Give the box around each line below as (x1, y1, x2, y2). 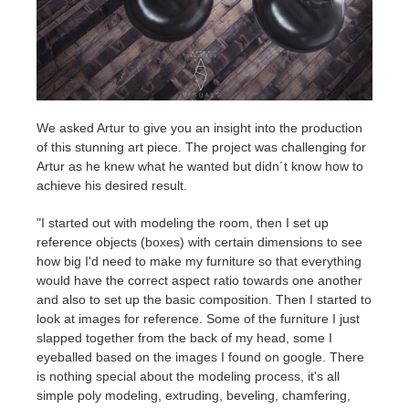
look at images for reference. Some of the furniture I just (37, 310, 360, 326)
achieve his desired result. (37, 177, 187, 193)
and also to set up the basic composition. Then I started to (37, 291, 372, 307)
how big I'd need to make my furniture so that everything (37, 253, 362, 268)
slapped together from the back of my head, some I (37, 330, 332, 345)
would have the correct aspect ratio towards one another (37, 272, 362, 288)
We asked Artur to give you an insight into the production (37, 120, 362, 135)
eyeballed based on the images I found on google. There (37, 349, 364, 364)
